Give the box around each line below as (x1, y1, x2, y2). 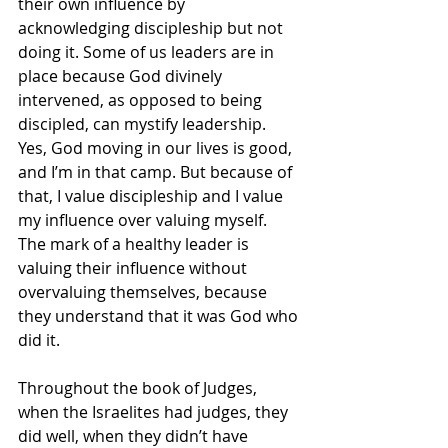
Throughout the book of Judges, (18, 376, 261, 399)
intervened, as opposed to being (18, 88, 266, 111)
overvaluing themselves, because (18, 280, 271, 303)
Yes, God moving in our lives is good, (18, 136, 296, 159)
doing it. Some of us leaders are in (18, 40, 278, 63)
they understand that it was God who (18, 304, 302, 327)
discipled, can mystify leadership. (18, 112, 270, 135)
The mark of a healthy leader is (18, 232, 253, 255)
